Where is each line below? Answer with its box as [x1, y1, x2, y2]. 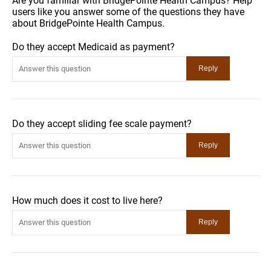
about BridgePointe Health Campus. [12, 17, 165, 29]
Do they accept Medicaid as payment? [12, 41, 175, 53]
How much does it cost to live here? [12, 194, 163, 206]
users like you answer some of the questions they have [12, 5, 244, 18]
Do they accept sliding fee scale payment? [12, 117, 192, 129]
